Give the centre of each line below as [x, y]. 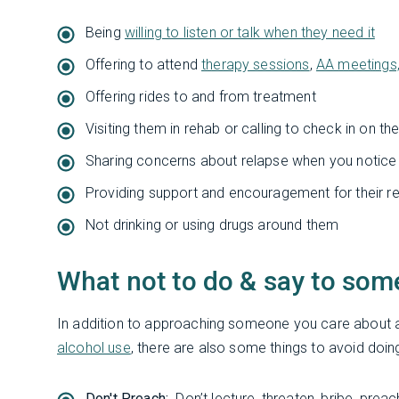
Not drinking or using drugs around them [212, 224]
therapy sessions [256, 64]
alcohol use [94, 347]
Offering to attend [144, 64]
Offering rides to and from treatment [201, 96]
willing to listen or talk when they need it [249, 32]
